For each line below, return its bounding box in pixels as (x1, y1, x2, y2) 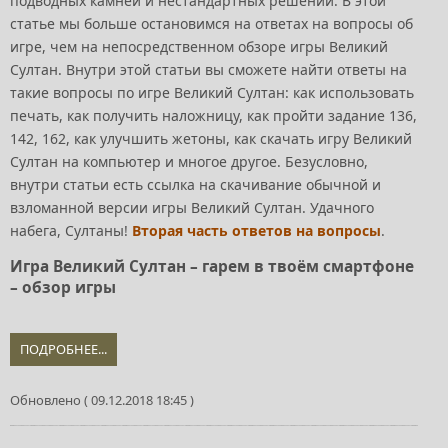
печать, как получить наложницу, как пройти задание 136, (10, 105, 417, 125)
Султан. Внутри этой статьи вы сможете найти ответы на (10, 59, 407, 79)
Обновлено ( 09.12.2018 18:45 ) (10, 390, 194, 409)
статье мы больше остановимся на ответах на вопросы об (10, 13, 413, 33)
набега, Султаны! (10, 220, 128, 240)
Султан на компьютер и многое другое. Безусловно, (10, 151, 368, 171)
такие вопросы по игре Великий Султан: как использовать (10, 82, 414, 102)
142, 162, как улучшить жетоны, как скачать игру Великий (10, 128, 412, 148)
